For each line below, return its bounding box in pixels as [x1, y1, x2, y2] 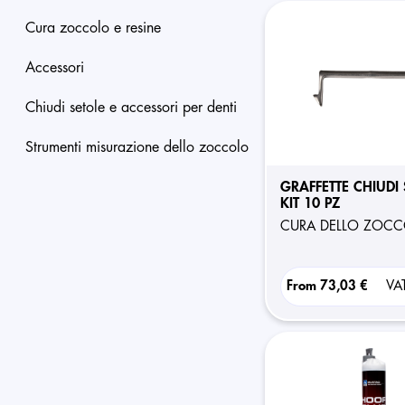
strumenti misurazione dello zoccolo [33, 140, 250, 155]
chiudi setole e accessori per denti [35, 100, 238, 115]
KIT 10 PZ [279, 196, 340, 211]
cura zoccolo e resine [35, 21, 162, 35]
